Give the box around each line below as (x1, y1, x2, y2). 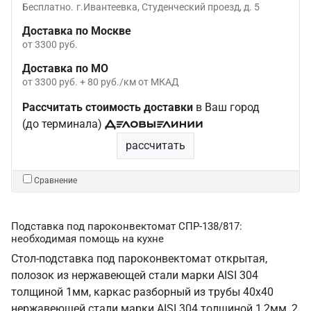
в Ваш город (193, 101, 260, 114)
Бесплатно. (22, 1, 74, 12)
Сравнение (34, 176, 77, 185)
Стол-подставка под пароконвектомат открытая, (11, 252, 267, 265)
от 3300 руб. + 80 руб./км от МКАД (22, 76, 179, 87)
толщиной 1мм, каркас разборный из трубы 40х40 (11, 285, 274, 299)
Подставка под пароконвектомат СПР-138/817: (11, 220, 242, 233)
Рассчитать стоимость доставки (22, 101, 193, 114)
